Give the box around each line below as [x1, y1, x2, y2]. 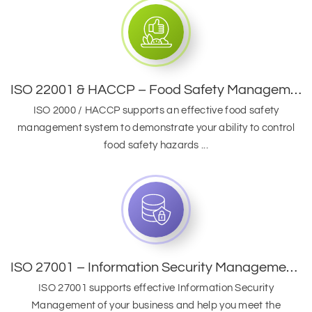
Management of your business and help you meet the [31, 300, 281, 311]
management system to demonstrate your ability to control [17, 123, 295, 133]
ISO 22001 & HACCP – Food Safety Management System [290, 83, 302, 97]
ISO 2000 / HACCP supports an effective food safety [33, 105, 279, 116]
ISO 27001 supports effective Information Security [38, 283, 274, 293]
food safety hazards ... [104, 140, 208, 150]
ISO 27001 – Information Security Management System [286, 260, 297, 274]
